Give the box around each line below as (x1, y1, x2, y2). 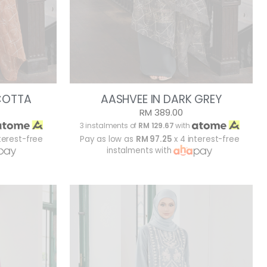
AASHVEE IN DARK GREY (100, 91, 222, 108)
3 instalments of (79, 120, 139, 131)
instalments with (107, 145, 174, 157)
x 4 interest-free (172, 133, 240, 145)
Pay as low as (79, 133, 136, 145)
